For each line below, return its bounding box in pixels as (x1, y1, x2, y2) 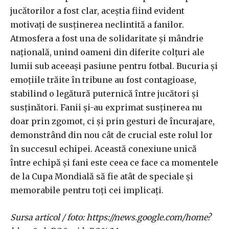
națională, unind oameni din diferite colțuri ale (10, 47, 204, 58)
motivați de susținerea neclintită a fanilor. (10, 19, 184, 30)
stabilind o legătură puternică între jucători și (10, 88, 199, 99)
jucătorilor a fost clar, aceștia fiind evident (10, 6, 185, 16)
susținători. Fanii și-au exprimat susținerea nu (10, 102, 202, 113)
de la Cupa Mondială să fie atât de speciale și (10, 171, 193, 182)
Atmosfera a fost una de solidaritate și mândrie (10, 33, 203, 44)
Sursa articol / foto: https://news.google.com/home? (10, 212, 211, 223)
